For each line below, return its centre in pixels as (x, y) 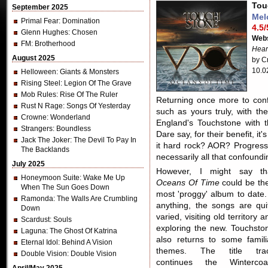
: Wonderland (68, 117)
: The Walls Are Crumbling (95, 199)
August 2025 (33, 58)
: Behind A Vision (85, 242)
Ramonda (37, 199)
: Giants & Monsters (88, 72)
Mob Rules (39, 95)
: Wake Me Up (102, 178)
